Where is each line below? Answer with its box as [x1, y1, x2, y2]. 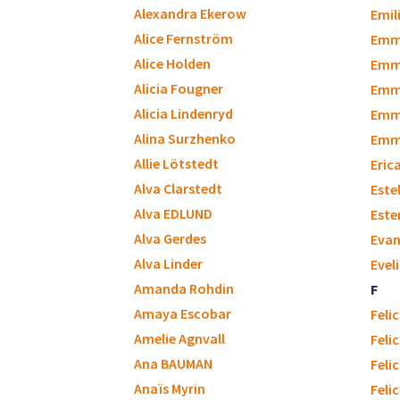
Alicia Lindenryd [134, 104, 233, 122]
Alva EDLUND [134, 204, 212, 222]
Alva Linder [134, 254, 203, 272]
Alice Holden [134, 54, 211, 72]
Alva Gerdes [134, 229, 206, 247]
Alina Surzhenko [134, 129, 236, 147]
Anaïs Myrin [134, 379, 205, 397]
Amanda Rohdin [134, 279, 234, 297]
